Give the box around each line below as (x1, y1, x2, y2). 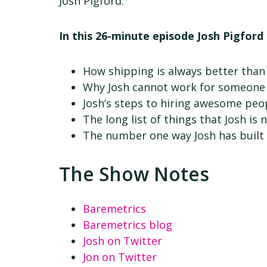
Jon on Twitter (83, 249, 157, 264)
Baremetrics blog (83, 217, 173, 232)
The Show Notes (59, 160, 210, 187)
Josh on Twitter (83, 233, 163, 248)
